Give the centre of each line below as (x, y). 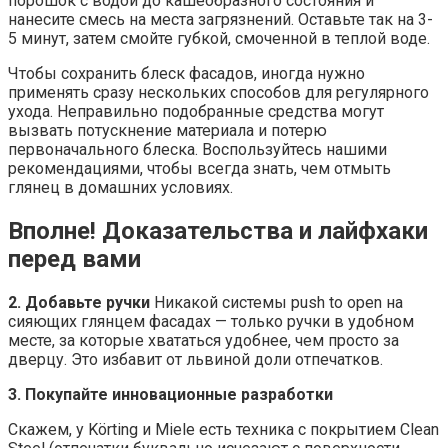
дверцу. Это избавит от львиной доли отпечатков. (195, 359)
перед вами (74, 259)
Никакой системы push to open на (276, 302)
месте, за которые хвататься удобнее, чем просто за (203, 340)
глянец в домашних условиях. (120, 188)
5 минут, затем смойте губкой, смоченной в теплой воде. (219, 39)
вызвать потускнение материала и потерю (167, 131)
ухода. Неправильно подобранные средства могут (196, 112)
